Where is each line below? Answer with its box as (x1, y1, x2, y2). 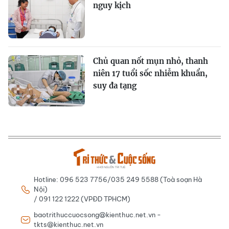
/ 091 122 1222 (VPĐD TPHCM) (34, 195, 130, 203)
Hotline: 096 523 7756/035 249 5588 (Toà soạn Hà (34, 175, 202, 184)
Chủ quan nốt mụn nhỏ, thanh (93, 56, 208, 66)
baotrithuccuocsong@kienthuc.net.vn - (34, 211, 161, 219)
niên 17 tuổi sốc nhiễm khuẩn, (93, 68, 208, 79)
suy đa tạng (93, 81, 136, 91)
